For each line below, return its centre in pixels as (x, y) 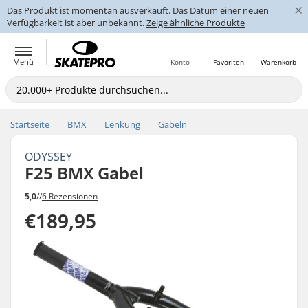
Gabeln (173, 124)
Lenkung (122, 124)
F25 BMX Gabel (84, 173)
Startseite (30, 124)
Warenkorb (278, 62)
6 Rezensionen (70, 196)
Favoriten (228, 62)
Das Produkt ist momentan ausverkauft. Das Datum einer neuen (138, 10)
